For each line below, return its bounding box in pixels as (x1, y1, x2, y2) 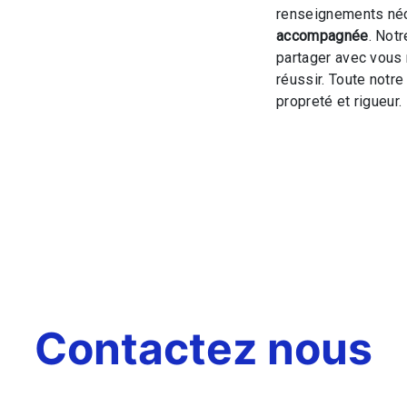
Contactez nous (35, 322, 372, 375)
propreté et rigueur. (276, 93, 402, 110)
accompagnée (276, 27, 369, 45)
